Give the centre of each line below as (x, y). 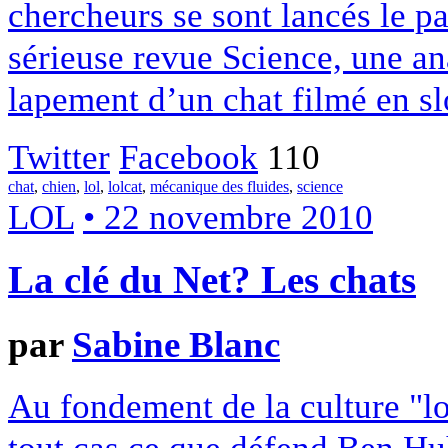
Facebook (188, 156)
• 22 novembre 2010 (228, 216)
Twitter (59, 156)
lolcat (125, 186)
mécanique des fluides (219, 186)
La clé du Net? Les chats (212, 280)
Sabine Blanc (176, 345)
